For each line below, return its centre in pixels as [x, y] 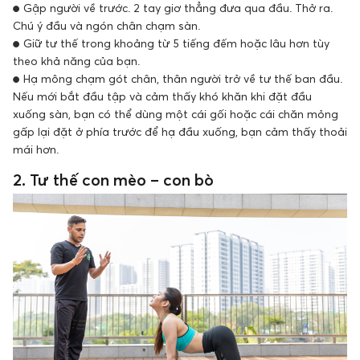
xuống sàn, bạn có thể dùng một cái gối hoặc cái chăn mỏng [176, 113]
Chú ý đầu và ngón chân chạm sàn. [106, 25]
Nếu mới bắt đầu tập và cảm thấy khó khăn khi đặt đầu [162, 96]
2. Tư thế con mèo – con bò [113, 180]
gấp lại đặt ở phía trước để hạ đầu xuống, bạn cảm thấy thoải [180, 131]
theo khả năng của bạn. [76, 60]
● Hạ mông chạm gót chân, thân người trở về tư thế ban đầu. [178, 78]
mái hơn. [36, 149]
